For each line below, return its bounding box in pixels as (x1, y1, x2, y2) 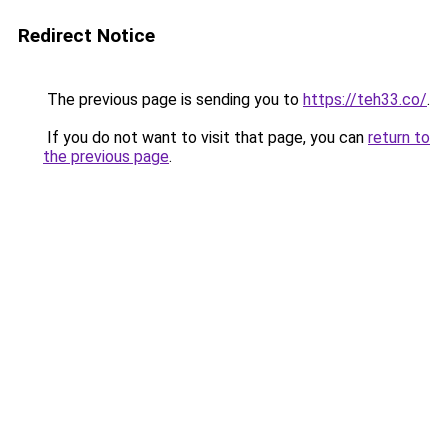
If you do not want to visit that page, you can (43, 128, 368, 147)
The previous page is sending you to (43, 90, 303, 109)
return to (368, 128, 430, 147)
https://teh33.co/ (303, 90, 427, 109)
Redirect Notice (18, 24, 155, 47)
